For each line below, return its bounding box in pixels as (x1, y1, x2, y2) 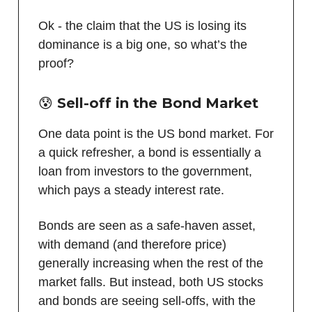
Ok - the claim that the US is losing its (38, 18, 247, 33)
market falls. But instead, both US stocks (38, 274, 263, 289)
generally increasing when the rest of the (38, 256, 263, 270)
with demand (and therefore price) (38, 237, 226, 251)
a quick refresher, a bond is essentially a (38, 145, 261, 159)
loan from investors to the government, (38, 164, 252, 178)
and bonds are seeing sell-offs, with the (38, 293, 256, 308)
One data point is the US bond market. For (38, 126, 274, 141)
